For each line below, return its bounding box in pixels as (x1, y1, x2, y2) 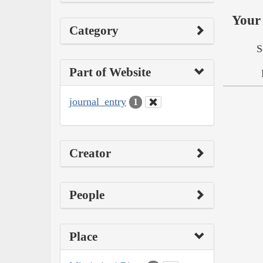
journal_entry (69, 95, 126, 107)
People (69, 188, 104, 203)
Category (69, 23, 119, 38)
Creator (69, 146, 111, 161)
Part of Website (69, 65, 151, 79)
